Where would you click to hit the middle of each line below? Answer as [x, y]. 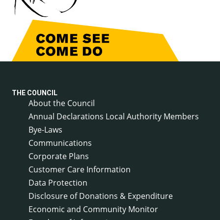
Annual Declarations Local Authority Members [114, 116]
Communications [60, 143]
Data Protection [58, 182]
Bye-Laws [45, 129]
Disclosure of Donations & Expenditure [101, 196]
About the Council [62, 103]
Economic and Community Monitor [93, 209]
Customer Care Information [80, 169]
